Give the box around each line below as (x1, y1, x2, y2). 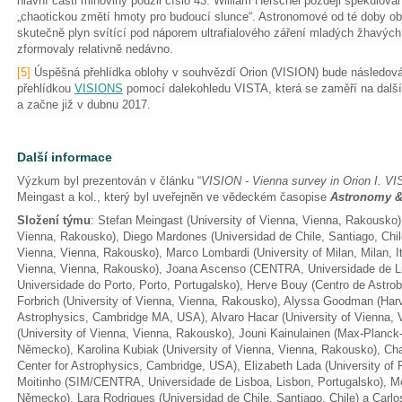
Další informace (17, 150, 112, 164)
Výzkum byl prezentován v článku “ (17, 174, 201, 188)
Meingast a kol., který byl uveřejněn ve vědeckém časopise (17, 190, 330, 204)
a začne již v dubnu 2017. (17, 98, 151, 111)
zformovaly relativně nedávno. (17, 42, 202, 56)
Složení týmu (17, 214, 91, 227)
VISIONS (74, 82, 123, 95)
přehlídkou (17, 82, 74, 95)
